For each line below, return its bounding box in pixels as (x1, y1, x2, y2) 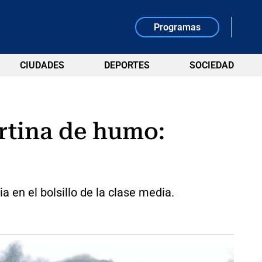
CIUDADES (19, 60, 64, 71)
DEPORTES (104, 60, 150, 71)
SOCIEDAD (189, 60, 234, 71)
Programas (154, 21, 201, 33)
